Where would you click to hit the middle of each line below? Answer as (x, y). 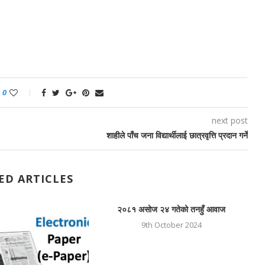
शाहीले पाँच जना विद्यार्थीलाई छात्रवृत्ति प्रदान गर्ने (177, 135)
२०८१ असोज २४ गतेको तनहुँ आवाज (172, 209)
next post (230, 120)
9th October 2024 (171, 225)
